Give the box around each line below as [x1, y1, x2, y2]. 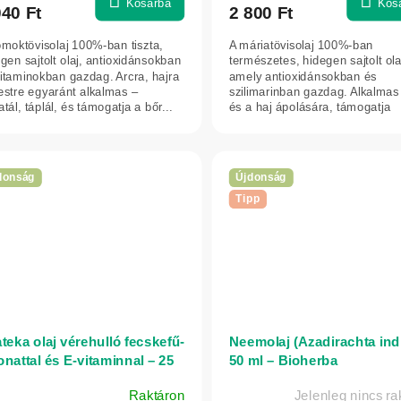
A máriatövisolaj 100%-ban [228, 38, 374, 52]
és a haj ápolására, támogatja [228, 99, 391, 115]
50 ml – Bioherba [228, 353, 338, 368]
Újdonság [235, 170, 287, 184]
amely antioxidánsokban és [228, 69, 377, 83]
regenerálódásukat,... [228, 115, 346, 130]
